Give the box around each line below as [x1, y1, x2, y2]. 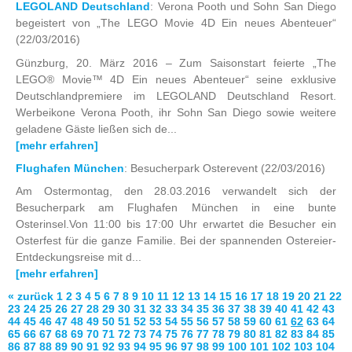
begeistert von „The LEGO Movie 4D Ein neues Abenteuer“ [16, 16, 336, 30]
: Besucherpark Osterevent [124, 162, 261, 175]
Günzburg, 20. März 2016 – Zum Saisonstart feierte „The [16, 56, 336, 69]
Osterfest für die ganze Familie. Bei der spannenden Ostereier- [16, 234, 336, 247]
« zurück [8, 290, 53, 303]
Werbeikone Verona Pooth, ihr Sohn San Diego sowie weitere [16, 105, 336, 119]
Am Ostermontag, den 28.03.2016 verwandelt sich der [16, 185, 336, 198]
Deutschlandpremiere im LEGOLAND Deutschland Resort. [16, 89, 336, 102]
